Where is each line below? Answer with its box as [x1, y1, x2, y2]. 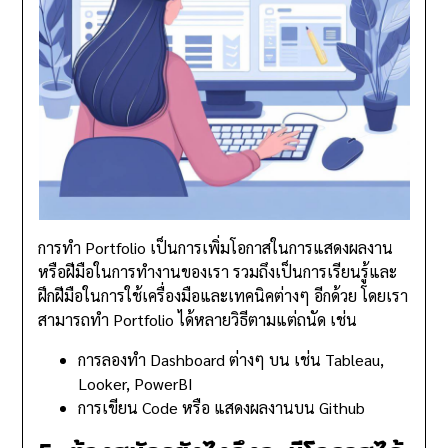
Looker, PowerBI [78, 373, 194, 395]
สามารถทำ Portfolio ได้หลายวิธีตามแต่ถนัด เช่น [38, 309, 358, 331]
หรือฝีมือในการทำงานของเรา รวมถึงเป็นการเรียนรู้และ [38, 261, 398, 283]
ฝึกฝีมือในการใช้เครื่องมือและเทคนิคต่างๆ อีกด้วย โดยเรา [38, 285, 409, 307]
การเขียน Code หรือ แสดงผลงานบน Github [78, 397, 366, 419]
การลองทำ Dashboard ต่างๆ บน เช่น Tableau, [78, 349, 385, 371]
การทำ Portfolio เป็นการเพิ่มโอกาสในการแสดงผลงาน [38, 237, 394, 259]
